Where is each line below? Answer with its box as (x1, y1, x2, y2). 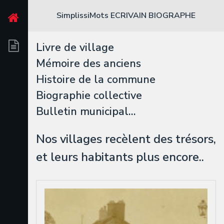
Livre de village (36, 39, 114, 55)
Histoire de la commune (36, 71, 155, 87)
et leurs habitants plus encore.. (36, 149, 204, 165)
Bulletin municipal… (36, 103, 135, 119)
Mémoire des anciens (36, 55, 141, 71)
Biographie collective (36, 87, 142, 103)
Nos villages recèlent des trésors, (36, 131, 216, 147)
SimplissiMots (56, 10, 110, 21)
